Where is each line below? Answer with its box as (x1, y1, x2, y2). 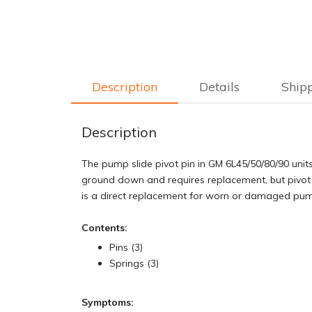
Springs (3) (109, 257, 159, 270)
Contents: (81, 221, 127, 234)
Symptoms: (81, 296, 134, 309)
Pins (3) (109, 241, 143, 253)
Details (199, 79, 240, 95)
